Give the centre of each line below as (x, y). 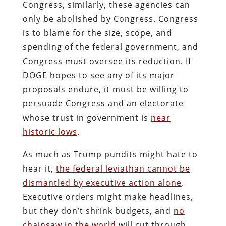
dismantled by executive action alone (102, 182)
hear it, (39, 168)
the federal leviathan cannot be (123, 168)
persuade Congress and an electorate (103, 103)
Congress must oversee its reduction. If (107, 61)
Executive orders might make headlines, (108, 196)
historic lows (50, 131)
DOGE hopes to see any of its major (98, 75)
